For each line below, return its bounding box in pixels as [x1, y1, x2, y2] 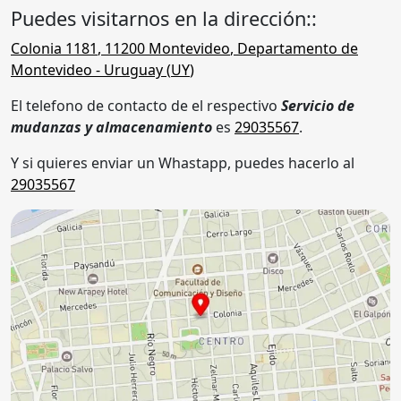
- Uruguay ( [92, 59, 171, 80]
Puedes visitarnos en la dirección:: [11, 4, 317, 31]
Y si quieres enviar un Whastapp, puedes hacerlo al [11, 152, 354, 173]
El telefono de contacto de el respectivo [11, 95, 281, 115]
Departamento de [237, 38, 358, 58]
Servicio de [281, 95, 354, 115]
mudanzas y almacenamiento [11, 116, 216, 137]
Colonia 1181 [11, 38, 98, 58]
